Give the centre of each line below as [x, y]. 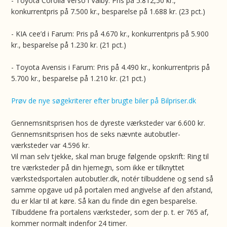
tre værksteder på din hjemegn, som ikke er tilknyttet [98, 167]
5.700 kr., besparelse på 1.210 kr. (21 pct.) [79, 78]
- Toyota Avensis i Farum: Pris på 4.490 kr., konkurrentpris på [111, 67]
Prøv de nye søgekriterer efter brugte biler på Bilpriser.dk [104, 101]
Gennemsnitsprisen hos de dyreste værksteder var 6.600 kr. [108, 123]
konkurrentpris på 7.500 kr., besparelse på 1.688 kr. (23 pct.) [108, 11]
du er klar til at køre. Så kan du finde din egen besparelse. [104, 201]
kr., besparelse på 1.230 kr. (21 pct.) [69, 45]
